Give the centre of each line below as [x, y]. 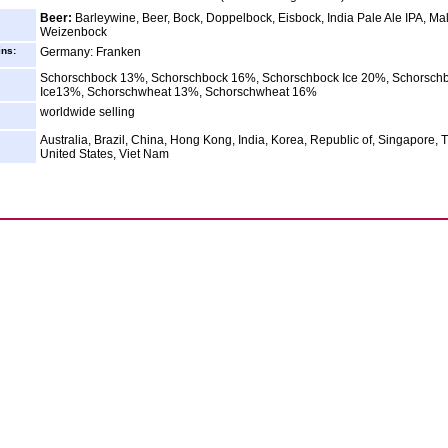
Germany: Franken [90, 52]
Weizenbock [73, 32]
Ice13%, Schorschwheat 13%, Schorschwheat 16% [178, 92]
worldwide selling [87, 112]
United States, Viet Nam [104, 154]
